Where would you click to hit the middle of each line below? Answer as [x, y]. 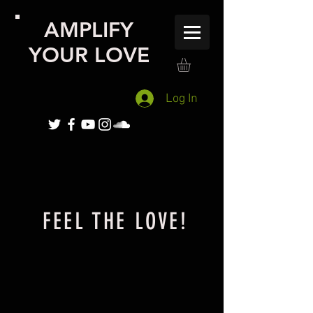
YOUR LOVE [89, 55]
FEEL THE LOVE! [115, 221]
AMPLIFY [89, 30]
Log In [182, 99]
